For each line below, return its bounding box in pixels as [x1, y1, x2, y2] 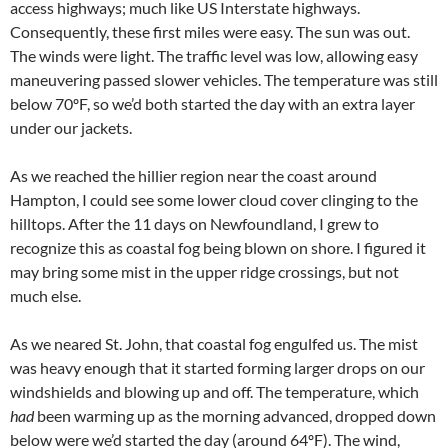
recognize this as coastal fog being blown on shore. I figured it [10, 237, 426, 257]
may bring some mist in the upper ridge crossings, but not [10, 261, 399, 281]
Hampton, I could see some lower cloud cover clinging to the [10, 189, 418, 209]
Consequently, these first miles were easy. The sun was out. [10, 21, 410, 41]
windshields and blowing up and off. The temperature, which [10, 381, 419, 401]
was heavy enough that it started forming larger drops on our [10, 357, 425, 377]
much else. [10, 285, 81, 305]
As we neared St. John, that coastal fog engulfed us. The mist [10, 333, 418, 353]
